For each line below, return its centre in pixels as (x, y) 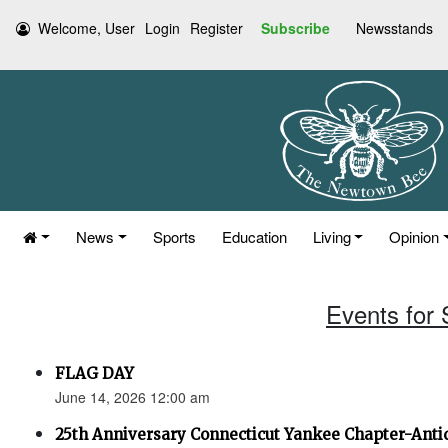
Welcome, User (86, 28)
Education (254, 236)
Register (216, 28)
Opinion (414, 236)
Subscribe (295, 28)
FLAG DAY (94, 373)
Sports (174, 236)
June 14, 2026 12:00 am (132, 397)
